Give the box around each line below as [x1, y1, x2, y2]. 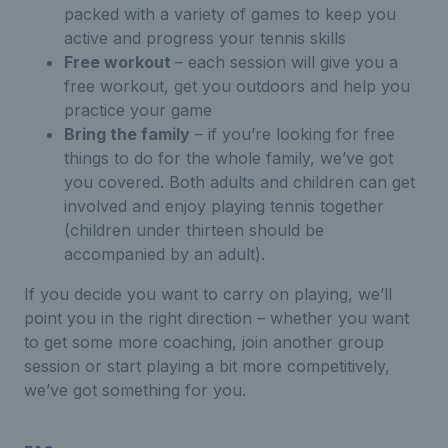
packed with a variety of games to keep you [64, 3, 396, 24]
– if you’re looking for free [190, 123, 395, 144]
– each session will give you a [175, 51, 398, 72]
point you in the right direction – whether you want [24, 307, 409, 328]
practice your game [64, 99, 212, 120]
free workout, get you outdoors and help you [64, 75, 410, 96]
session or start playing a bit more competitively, [24, 355, 390, 376]
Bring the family [64, 123, 190, 144]
